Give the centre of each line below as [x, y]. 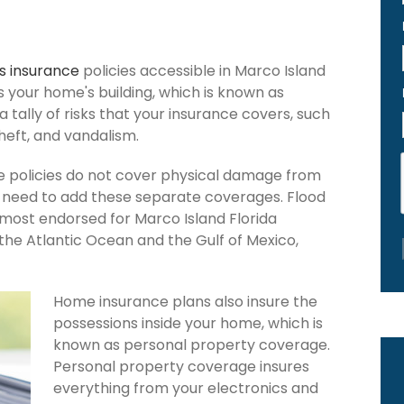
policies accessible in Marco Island [202, 70]
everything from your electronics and [186, 388]
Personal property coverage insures [181, 366]
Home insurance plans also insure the [185, 301]
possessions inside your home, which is [188, 323]
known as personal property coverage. [192, 344]
